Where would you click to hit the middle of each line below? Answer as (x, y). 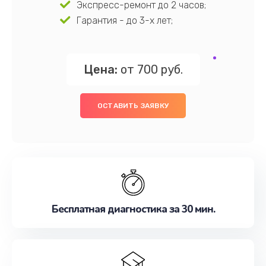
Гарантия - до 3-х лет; (124, 20)
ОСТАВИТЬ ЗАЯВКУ (133, 106)
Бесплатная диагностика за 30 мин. (133, 209)
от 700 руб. (150, 69)
